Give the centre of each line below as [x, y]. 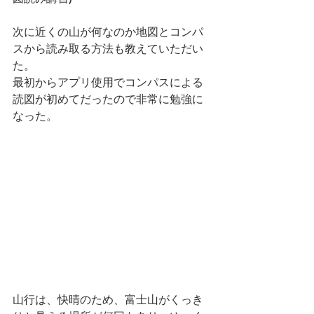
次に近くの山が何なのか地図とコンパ [108, 32]
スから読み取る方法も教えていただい [108, 48]
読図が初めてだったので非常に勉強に [108, 99]
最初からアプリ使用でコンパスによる [108, 82]
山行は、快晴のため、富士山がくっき [108, 300]
